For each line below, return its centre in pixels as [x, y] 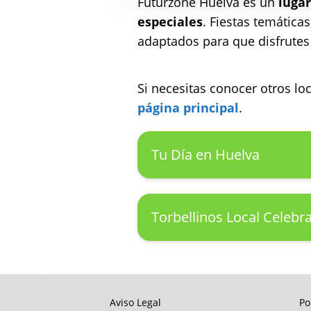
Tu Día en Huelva [205, 154]
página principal [188, 107]
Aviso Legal [135, 302]
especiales [170, 21]
